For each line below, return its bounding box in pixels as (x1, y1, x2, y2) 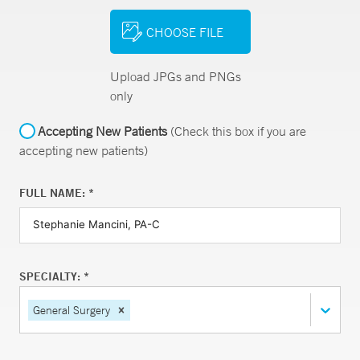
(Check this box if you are (167, 123, 306, 139)
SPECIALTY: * (19, 269, 89, 284)
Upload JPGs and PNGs (109, 68, 241, 84)
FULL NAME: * (19, 186, 94, 200)
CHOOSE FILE (145, 23, 223, 40)
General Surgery (33, 302, 110, 317)
